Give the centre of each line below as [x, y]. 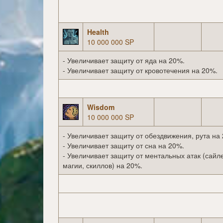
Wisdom [101, 107]
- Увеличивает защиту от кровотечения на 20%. [140, 70]
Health [98, 32]
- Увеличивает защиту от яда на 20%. [124, 60]
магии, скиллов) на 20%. [103, 166]
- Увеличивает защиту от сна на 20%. [123, 146]
